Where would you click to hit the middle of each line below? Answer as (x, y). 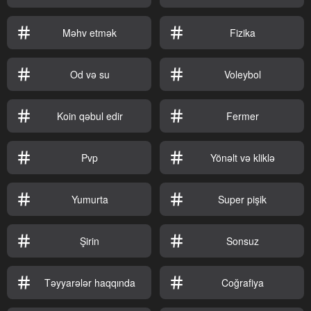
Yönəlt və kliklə (242, 158)
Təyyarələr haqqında (90, 283)
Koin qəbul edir (90, 116)
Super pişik (243, 200)
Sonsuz (242, 241)
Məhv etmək (90, 33)
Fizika (242, 33)
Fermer (242, 116)
